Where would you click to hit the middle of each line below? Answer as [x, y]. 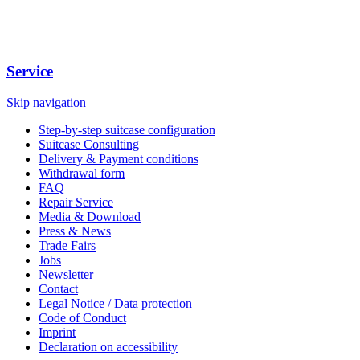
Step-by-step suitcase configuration [127, 129]
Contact [58, 288]
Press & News [75, 231]
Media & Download [90, 216]
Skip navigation [46, 102]
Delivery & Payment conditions [119, 158]
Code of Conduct [82, 317]
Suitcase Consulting [89, 144]
